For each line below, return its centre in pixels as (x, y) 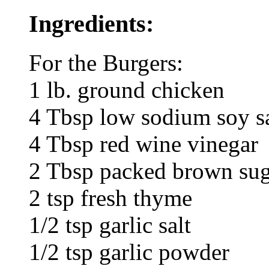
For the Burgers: (106, 62)
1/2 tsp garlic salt (110, 225)
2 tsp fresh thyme (110, 198)
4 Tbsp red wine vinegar (144, 144)
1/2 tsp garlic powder (129, 252)
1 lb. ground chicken (127, 89)
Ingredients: (91, 23)
